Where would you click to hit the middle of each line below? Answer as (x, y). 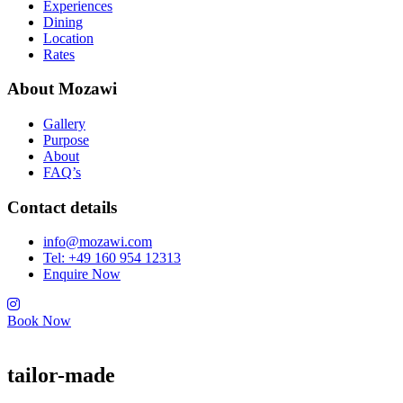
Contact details (62, 207)
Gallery (64, 124)
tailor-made (61, 376)
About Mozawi (62, 89)
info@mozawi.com (98, 242)
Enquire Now (82, 274)
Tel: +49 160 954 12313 (112, 258)
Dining (63, 22)
